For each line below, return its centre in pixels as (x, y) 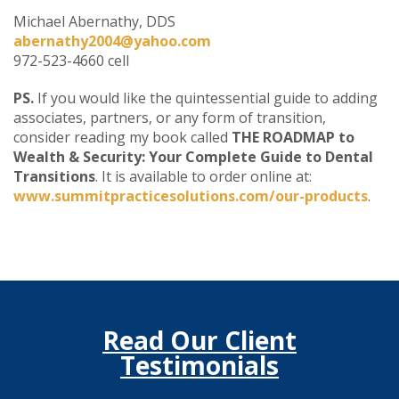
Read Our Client (199, 341)
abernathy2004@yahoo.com (112, 41)
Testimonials (199, 366)
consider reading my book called (122, 137)
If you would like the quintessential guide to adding (206, 98)
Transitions (54, 176)
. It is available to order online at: (204, 176)
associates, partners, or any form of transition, (170, 117)
